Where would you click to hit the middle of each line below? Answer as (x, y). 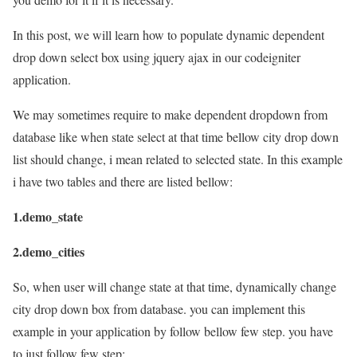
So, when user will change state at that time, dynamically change (175, 286)
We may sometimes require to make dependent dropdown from (170, 114)
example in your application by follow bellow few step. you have (173, 331)
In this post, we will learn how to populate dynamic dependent (169, 34)
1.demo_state (48, 216)
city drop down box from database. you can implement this (159, 308)
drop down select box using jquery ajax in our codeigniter (157, 57)
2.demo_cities (49, 251)
